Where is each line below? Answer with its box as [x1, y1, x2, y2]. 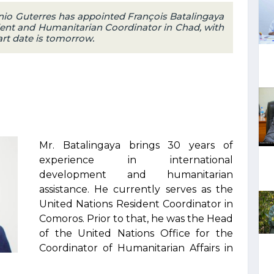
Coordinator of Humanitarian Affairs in [39, 242, 233, 254]
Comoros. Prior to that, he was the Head [39, 213, 233, 224]
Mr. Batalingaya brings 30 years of [39, 139, 233, 151]
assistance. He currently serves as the [39, 183, 233, 195]
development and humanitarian [39, 169, 233, 180]
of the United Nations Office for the [39, 228, 233, 239]
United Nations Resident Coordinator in [39, 198, 233, 210]
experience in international [39, 154, 233, 166]
